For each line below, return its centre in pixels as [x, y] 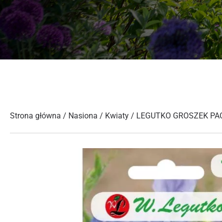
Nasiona [83, 116]
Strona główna [35, 116]
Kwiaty [117, 116]
